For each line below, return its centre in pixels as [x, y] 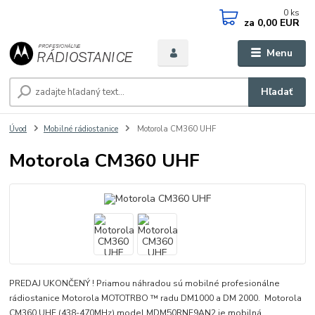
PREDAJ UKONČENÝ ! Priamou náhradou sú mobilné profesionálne [145, 284]
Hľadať [277, 92]
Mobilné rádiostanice [81, 129]
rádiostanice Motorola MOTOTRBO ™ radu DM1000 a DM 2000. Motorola [156, 298]
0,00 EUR [277, 23]
